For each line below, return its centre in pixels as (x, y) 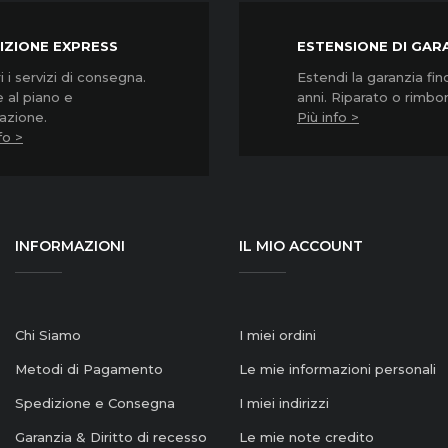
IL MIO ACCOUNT (300, 246)
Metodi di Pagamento (88, 369)
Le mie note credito (306, 437)
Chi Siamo (47, 335)
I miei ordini (277, 335)
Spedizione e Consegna (94, 403)
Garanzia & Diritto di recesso (110, 437)
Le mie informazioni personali (337, 369)
